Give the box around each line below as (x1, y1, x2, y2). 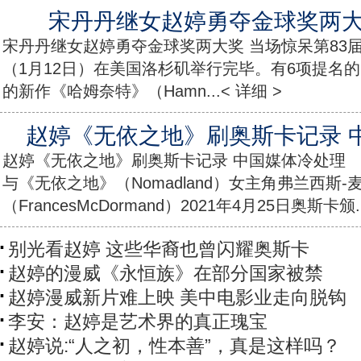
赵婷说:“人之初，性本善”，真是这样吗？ (8, 335, 341, 356)
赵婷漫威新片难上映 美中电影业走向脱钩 (8, 287, 346, 308)
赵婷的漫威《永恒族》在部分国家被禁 (8, 263, 323, 284)
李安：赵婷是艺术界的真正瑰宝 (8, 311, 268, 332)
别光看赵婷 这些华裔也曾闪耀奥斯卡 (8, 239, 309, 259)
